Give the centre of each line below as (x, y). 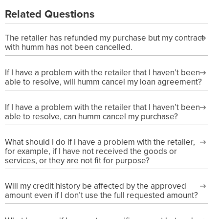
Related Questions (50, 13)
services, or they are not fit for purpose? (77, 161)
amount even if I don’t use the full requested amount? (101, 195)
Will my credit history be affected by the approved (96, 186)
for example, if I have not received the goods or (91, 151)
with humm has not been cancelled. (69, 47)
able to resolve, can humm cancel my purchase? (91, 117)
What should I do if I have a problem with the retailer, (100, 142)
